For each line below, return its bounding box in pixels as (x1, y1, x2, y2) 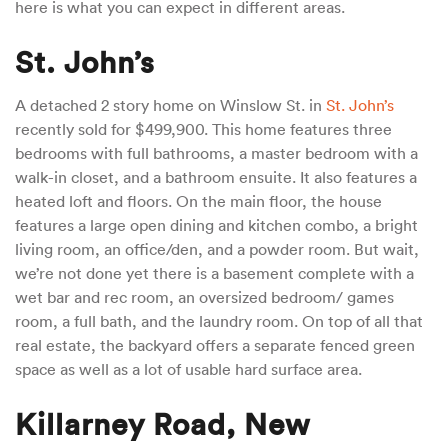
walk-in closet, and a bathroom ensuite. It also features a (15, 167, 417, 188)
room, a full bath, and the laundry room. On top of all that (15, 311, 423, 332)
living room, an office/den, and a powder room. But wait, (15, 239, 419, 260)
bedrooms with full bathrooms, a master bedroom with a (15, 143, 418, 164)
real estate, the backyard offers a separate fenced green (15, 335, 415, 356)
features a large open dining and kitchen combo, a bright (15, 215, 418, 236)
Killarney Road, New (15, 405, 310, 444)
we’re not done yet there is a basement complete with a (15, 263, 414, 284)
